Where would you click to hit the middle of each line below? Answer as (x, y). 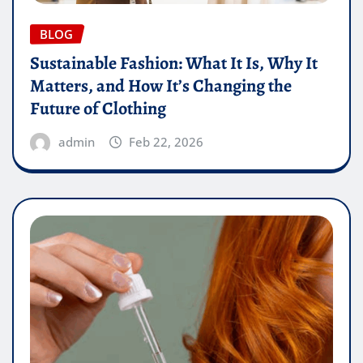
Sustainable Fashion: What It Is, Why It (174, 64)
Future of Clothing (98, 109)
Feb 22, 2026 (167, 142)
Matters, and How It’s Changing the (161, 86)
